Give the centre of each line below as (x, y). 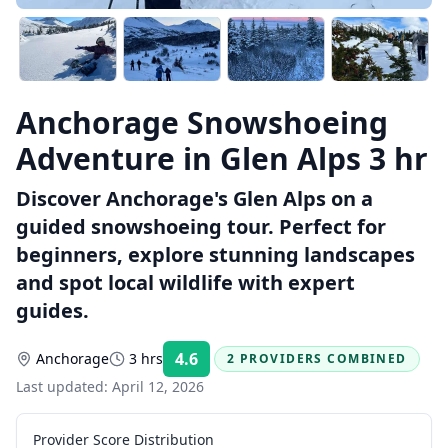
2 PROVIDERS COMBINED (317, 358)
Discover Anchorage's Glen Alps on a (194, 198)
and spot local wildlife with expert (185, 282)
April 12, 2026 (158, 386)
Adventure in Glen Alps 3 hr (222, 158)
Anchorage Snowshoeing (202, 122)
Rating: (232, 365)
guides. (52, 310)
